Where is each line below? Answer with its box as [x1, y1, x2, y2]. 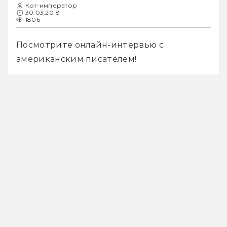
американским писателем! [16, 54, 139, 64]
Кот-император [25, 1, 78, 9]
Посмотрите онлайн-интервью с [16, 40, 164, 50]
